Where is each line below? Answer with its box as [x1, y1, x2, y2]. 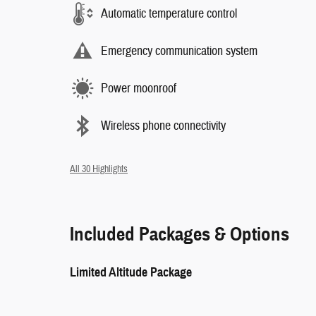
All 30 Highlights [70, 163, 128, 176]
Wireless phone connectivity [101, 117, 226, 134]
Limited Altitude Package [70, 265, 192, 281]
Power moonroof [101, 80, 176, 97]
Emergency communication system [101, 42, 257, 59]
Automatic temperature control [101, 5, 237, 22]
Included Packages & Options [70, 222, 289, 247]
